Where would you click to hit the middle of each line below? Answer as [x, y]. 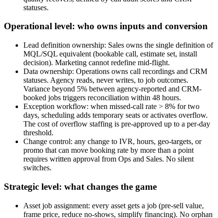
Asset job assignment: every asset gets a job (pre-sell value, [114, 205]
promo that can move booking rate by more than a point [109, 150]
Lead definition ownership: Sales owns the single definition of [118, 45]
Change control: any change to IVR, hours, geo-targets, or [112, 142]
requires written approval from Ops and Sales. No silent [109, 159]
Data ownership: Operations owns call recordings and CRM [115, 72]
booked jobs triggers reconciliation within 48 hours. [102, 98]
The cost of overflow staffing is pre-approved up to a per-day [117, 124]
